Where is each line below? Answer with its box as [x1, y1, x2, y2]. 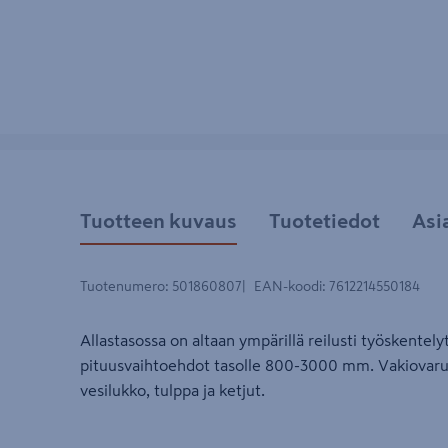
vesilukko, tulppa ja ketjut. [80, 382, 265, 399]
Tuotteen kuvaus [80, 210, 237, 231]
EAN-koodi [254, 279, 322, 294]
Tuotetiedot [269, 210, 380, 231]
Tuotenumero [80, 279, 165, 294]
